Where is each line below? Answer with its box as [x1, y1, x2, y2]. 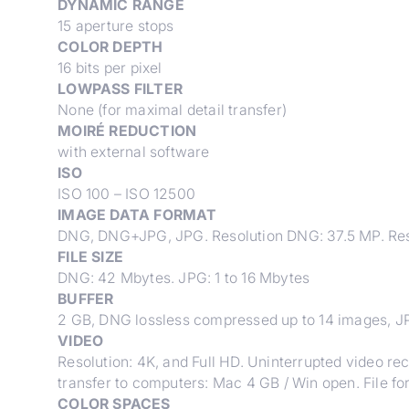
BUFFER [58, 289, 114, 308]
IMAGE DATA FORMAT [58, 205, 217, 224]
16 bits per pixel [58, 58, 163, 77]
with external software [58, 142, 210, 161]
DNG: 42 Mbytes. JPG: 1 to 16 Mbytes [58, 268, 310, 287]
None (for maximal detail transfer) [58, 100, 287, 119]
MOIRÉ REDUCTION [58, 121, 197, 140]
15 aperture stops [58, 16, 174, 35]
